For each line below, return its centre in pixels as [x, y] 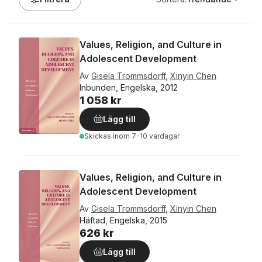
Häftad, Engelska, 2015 [123, 220]
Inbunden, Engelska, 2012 [129, 87]
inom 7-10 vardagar [146, 136]
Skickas [99, 136]
